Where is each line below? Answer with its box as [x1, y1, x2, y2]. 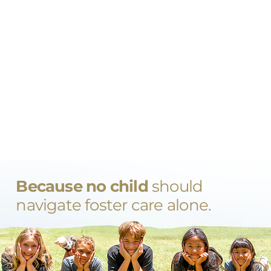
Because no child [16, 176, 152, 196]
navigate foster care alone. [16, 195, 212, 215]
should [152, 176, 203, 196]
